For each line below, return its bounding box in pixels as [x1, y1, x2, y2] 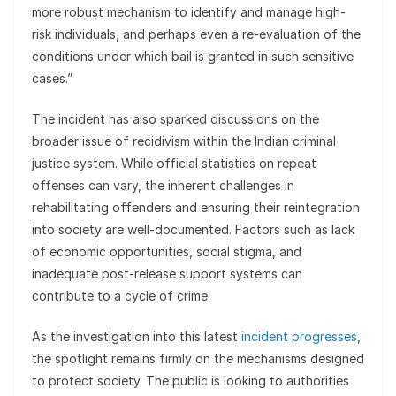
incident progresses [241, 328, 357, 344]
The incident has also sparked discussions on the [32, 110, 319, 126]
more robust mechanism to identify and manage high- [32, 4, 346, 19]
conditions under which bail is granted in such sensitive [32, 48, 354, 64]
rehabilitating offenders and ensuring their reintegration [32, 199, 360, 215]
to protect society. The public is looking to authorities [32, 372, 349, 388]
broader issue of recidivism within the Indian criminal [32, 133, 336, 148]
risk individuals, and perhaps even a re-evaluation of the [32, 26, 361, 42]
